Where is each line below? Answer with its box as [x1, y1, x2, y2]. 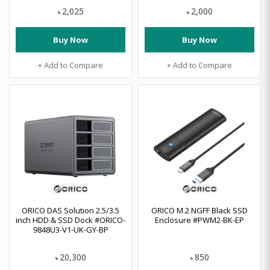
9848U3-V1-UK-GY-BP [33, 224, 108, 235]
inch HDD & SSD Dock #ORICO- [16, 215, 125, 225]
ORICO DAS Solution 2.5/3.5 [22, 205, 119, 216]
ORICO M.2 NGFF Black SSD [151, 205, 248, 216]
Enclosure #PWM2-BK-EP [155, 215, 244, 225]
